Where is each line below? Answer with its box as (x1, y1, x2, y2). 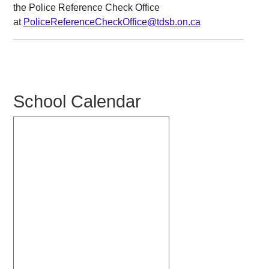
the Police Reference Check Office (13, 2, 160, 13)
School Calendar (13, 92, 141, 112)
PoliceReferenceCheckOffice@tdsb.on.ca (23, 17, 201, 28)
